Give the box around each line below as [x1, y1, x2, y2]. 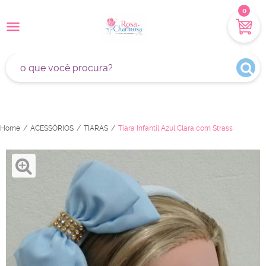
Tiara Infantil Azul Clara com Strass [118, 124, 233, 132]
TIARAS [84, 124, 108, 132]
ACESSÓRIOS [30, 124, 74, 132]
